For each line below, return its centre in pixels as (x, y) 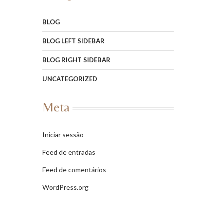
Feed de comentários (74, 170)
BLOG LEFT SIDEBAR (73, 41)
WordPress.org (65, 187)
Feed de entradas (69, 152)
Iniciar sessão (63, 135)
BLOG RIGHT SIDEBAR (76, 60)
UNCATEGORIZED (70, 79)
